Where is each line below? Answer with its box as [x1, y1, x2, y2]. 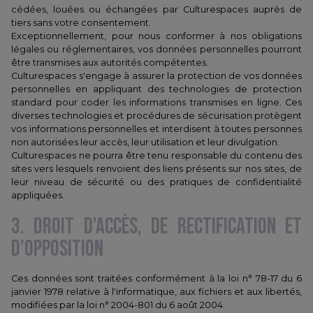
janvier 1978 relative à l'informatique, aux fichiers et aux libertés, [11, 286, 302, 297]
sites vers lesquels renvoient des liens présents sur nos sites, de [11, 163, 302, 174]
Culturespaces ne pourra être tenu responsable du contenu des [11, 150, 302, 161]
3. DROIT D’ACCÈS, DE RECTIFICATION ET [11, 213, 302, 240]
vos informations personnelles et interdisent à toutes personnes [11, 124, 302, 134]
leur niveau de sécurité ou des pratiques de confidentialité [11, 177, 302, 187]
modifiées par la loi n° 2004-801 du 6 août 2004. [11, 300, 227, 310]
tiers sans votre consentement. [11, 17, 151, 28]
